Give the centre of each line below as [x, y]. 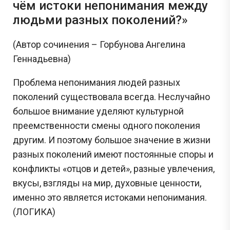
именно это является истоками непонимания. [110, 197]
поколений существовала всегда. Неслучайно [111, 97]
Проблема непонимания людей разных [97, 82]
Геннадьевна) [42, 59]
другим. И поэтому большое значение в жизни [112, 140]
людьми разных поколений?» [100, 20]
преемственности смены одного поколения [107, 125]
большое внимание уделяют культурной [98, 111]
